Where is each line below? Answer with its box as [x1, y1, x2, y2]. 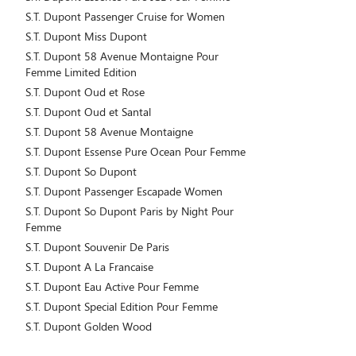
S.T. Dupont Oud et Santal [25, 104, 151, 119]
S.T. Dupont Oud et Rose [25, 84, 145, 99]
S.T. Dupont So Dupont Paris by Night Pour [25, 203, 234, 219]
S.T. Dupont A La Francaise [25, 259, 153, 274]
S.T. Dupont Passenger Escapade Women [25, 184, 222, 199]
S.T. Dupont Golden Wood [25, 319, 152, 334]
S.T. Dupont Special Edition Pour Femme [25, 299, 218, 314]
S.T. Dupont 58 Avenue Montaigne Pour [25, 48, 219, 64]
